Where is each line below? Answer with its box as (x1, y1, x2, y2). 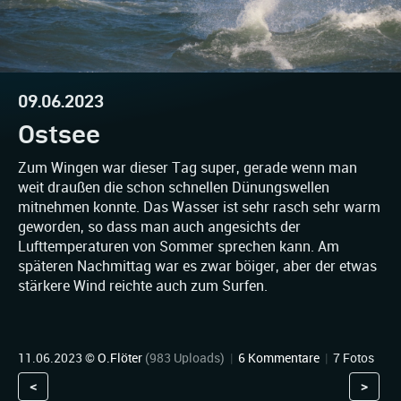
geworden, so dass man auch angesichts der (18, 218, 301, 235)
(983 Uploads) (145, 351, 225, 365)
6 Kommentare (238, 351, 320, 365)
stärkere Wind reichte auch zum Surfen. (18, 277, 268, 294)
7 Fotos (330, 351, 374, 365)
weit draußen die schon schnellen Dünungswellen (18, 179, 329, 196)
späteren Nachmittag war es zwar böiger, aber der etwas (18, 258, 377, 275)
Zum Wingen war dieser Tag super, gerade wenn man (18, 159, 357, 176)
